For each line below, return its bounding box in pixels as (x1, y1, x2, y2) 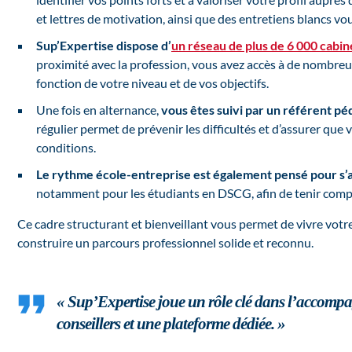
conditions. (36, 140, 96, 156)
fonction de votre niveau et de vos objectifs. (36, 75, 269, 91)
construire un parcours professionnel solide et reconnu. (17, 235, 313, 251)
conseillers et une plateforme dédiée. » (57, 314, 285, 333)
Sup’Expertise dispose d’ (36, 38, 171, 53)
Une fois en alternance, (36, 102, 161, 118)
